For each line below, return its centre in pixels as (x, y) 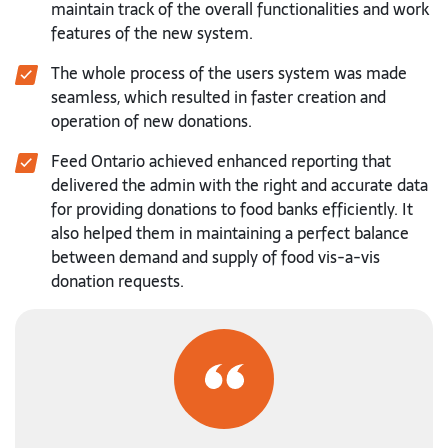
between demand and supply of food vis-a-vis (215, 256)
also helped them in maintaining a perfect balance (230, 232)
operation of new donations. (151, 120)
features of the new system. (152, 32)
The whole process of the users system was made (229, 72)
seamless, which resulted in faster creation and (218, 96)
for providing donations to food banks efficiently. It (232, 208)
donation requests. (117, 280)
